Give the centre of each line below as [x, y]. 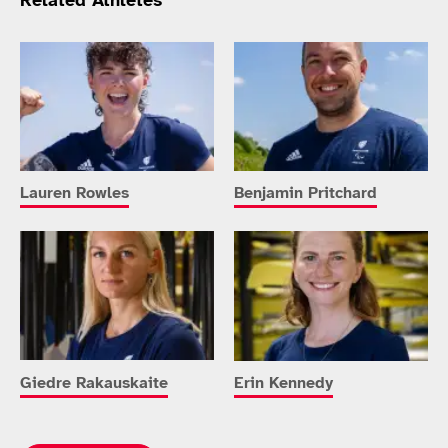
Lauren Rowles [74, 194]
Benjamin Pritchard [305, 194]
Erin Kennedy [283, 383]
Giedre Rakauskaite [94, 383]
